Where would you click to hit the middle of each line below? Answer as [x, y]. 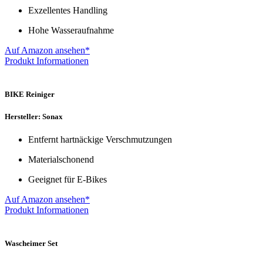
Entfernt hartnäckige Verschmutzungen [100, 140]
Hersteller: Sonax [34, 116]
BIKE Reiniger [30, 94]
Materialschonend [61, 160]
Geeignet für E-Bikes [68, 180]
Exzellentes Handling [68, 10]
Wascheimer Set [31, 244]
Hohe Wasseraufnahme [71, 30]
